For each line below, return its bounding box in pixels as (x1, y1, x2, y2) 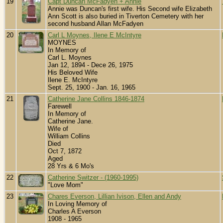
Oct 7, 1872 (48, 147, 82, 155)
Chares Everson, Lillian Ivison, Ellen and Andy (48, 193, 181, 201)
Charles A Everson (48, 208, 101, 216)
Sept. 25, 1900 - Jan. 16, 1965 (48, 84, 135, 92)
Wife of (48, 125, 68, 133)
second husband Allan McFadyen (48, 20, 143, 28)
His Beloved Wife (48, 69, 98, 77)
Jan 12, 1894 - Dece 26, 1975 (48, 61, 133, 69)
